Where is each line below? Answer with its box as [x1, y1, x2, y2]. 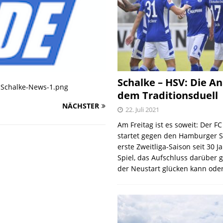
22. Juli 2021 [125, 105, 160, 114]
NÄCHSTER [62, 101, 100, 111]
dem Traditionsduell [117, 89, 219, 103]
